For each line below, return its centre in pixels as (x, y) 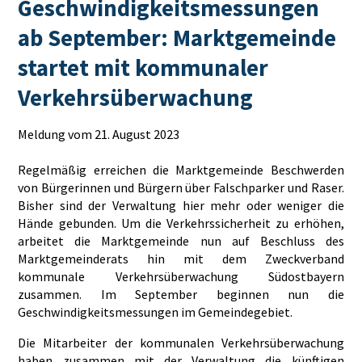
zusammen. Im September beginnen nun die (181, 295)
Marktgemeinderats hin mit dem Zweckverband (181, 259)
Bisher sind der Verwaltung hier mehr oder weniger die (181, 206)
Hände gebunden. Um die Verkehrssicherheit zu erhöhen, (181, 223)
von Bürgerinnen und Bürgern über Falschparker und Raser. (181, 188)
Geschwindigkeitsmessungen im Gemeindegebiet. (156, 312)
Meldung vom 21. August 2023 (99, 135)
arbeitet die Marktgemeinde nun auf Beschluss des (181, 241)
